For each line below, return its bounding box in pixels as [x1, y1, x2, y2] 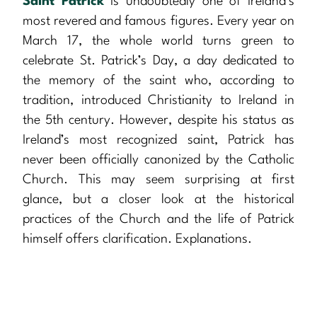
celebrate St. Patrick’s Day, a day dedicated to [23, 54, 294, 68]
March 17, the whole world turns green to [23, 35, 294, 48]
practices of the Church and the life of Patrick [23, 213, 294, 226]
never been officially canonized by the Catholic [23, 154, 294, 167]
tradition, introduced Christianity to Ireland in [23, 94, 294, 108]
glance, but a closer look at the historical [23, 193, 294, 207]
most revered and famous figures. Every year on [23, 15, 294, 28]
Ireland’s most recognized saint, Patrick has [23, 134, 294, 147]
